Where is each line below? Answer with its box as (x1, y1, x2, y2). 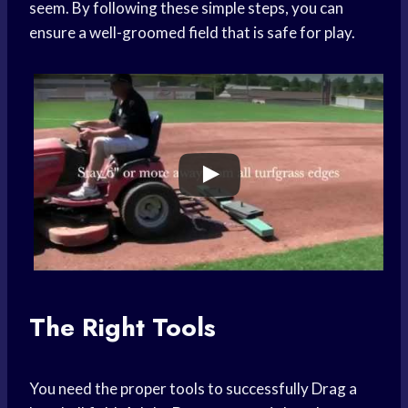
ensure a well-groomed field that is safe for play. (29, 23, 355, 43)
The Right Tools (29, 309, 216, 347)
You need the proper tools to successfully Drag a (29, 379, 357, 399)
